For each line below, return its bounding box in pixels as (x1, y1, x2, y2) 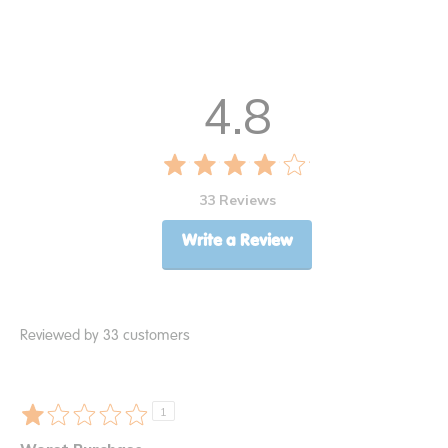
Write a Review (181, 230, 293, 251)
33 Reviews (198, 191, 276, 210)
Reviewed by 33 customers (20, 325, 190, 344)
